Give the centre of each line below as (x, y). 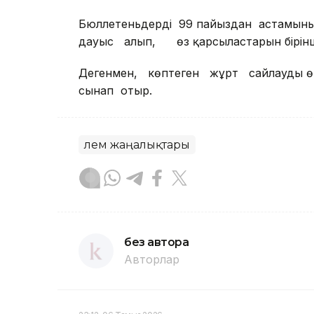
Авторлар (152, 260)
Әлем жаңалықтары (137, 145)
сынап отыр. (115, 91)
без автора (157, 243)
